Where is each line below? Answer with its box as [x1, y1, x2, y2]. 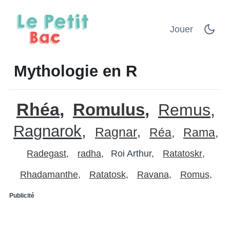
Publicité [9, 191, 34, 199]
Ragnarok [13, 122, 82, 140]
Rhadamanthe [20, 169, 78, 180]
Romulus [73, 100, 145, 119]
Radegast [27, 148, 66, 159]
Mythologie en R [14, 62, 137, 80]
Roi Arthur [111, 148, 151, 159]
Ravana [137, 169, 169, 180]
